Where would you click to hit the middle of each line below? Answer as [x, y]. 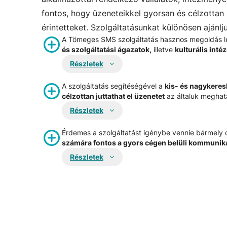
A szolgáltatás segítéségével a [113, 86]
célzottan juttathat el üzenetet [113, 96]
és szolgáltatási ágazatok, [107, 50]
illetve [163, 50]
